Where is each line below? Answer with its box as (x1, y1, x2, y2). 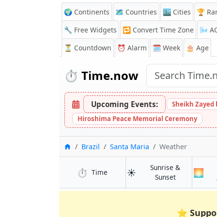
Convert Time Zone (133, 25, 194, 34)
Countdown (74, 43, 111, 52)
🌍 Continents (64, 7, 109, 16)
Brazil (81, 142, 100, 151)
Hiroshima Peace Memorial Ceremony (77, 114, 197, 123)
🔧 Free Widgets (64, 25, 117, 34)
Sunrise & (150, 163, 181, 172)
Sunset (155, 172, 176, 182)
